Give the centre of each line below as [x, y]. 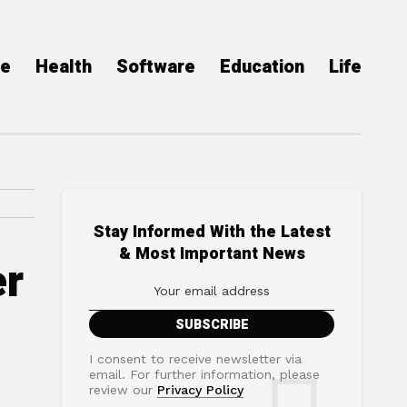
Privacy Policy [200, 390]
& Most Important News [212, 254]
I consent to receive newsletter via [195, 359]
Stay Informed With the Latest [212, 232]
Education [262, 67]
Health [64, 67]
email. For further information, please [204, 374]
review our [123, 390]
